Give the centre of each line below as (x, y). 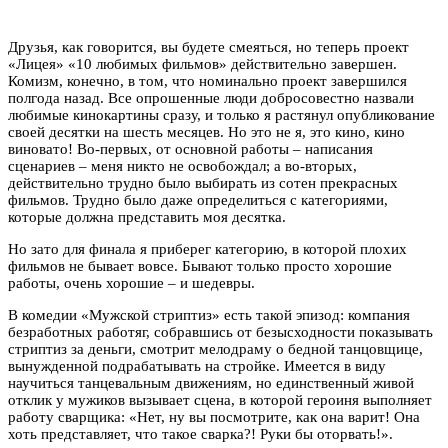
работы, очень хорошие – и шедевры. (131, 282)
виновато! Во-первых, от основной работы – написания (190, 148)
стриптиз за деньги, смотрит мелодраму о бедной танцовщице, (215, 348)
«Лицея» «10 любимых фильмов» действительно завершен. (202, 63)
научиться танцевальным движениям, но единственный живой (211, 382)
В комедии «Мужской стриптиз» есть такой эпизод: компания (209, 314)
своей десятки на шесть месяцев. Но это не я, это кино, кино (206, 131)
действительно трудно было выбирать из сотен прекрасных (203, 182)
